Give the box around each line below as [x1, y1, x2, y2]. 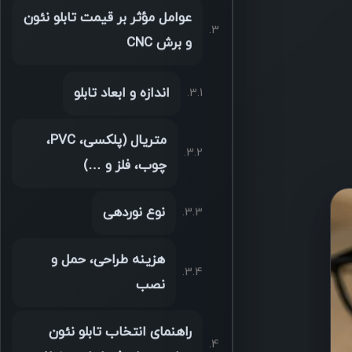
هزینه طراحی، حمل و [50, 251, 165, 270]
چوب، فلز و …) [82, 156, 167, 176]
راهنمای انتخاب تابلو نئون [48, 323, 192, 343]
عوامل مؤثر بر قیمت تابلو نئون [23, 9, 192, 29]
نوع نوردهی [102, 203, 165, 223]
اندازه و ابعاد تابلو [73, 84, 170, 104]
